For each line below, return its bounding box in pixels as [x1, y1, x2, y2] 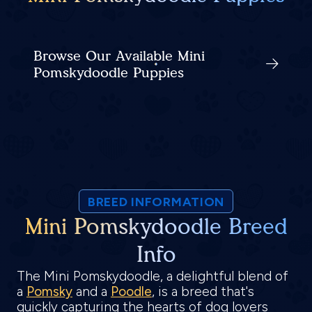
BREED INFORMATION [87, 194, 225, 210]
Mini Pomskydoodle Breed [24, 214, 288, 240]
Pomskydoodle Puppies [33, 64, 184, 81]
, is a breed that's [152, 283, 254, 300]
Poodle [111, 283, 152, 300]
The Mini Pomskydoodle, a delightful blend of [17, 268, 288, 285]
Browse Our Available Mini [33, 47, 205, 65]
